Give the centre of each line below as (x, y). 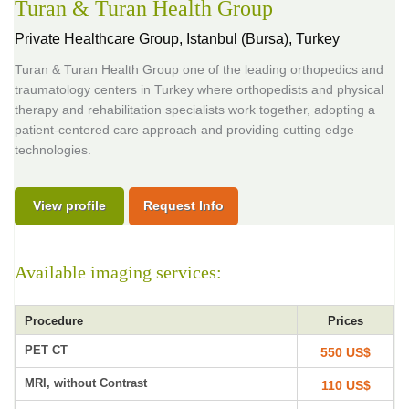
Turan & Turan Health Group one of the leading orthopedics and (199, 69)
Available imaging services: (118, 272)
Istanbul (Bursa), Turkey (263, 39)
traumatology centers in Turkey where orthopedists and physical (199, 89)
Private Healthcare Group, (100, 39)
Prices (346, 321)
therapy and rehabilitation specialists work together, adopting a (195, 110)
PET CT (46, 350)
